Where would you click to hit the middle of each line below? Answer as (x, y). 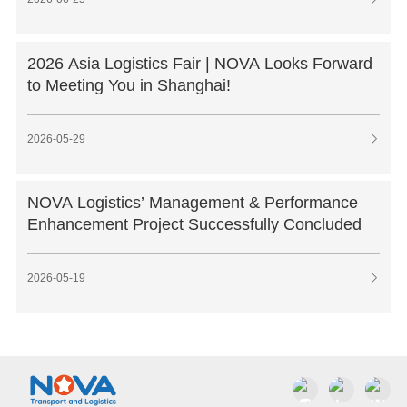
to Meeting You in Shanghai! (129, 85)
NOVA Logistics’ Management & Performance (192, 202)
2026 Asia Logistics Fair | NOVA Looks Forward (199, 63)
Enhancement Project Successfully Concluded (194, 224)
